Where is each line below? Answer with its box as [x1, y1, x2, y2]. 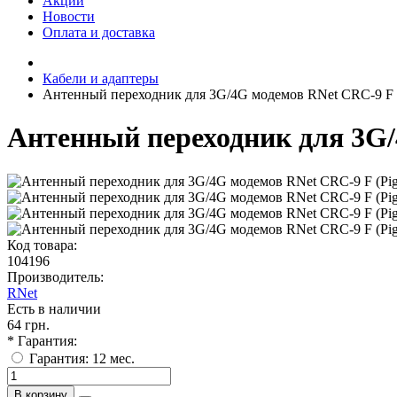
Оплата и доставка [43, 25, 155, 40]
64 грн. [7, 316, 50, 332]
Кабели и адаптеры [43, 71, 159, 86]
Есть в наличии [7, 300, 101, 316]
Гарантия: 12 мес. [29, 350, 135, 366]
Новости [43, 9, 95, 24]
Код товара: [7, 237, 77, 253]
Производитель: [7, 269, 104, 284]
